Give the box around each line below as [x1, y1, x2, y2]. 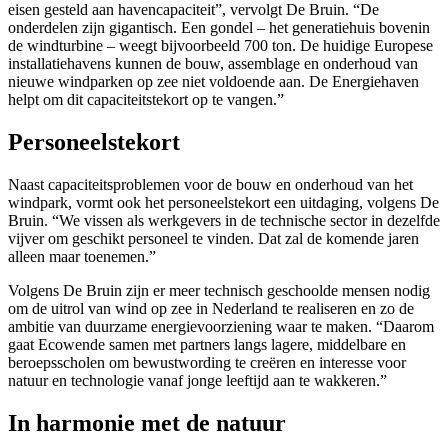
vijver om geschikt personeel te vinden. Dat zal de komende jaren [8, 229, 419, 247]
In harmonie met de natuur [8, 409, 286, 436]
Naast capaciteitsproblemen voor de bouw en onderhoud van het [8, 175, 413, 193]
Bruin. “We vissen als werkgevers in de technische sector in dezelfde [8, 211, 440, 229]
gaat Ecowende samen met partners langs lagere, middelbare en [8, 335, 406, 353]
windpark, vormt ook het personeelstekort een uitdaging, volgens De [8, 193, 439, 211]
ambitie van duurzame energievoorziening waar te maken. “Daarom [8, 317, 434, 335]
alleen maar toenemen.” [8, 247, 156, 265]
